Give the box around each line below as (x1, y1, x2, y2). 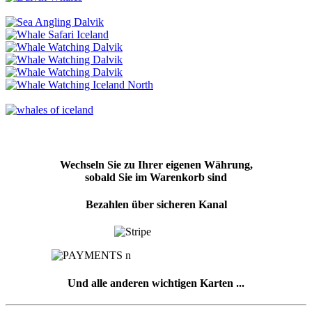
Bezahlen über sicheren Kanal (85, 198, 227, 211)
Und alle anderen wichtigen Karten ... (68, 276, 244, 289)
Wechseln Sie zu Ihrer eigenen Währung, (59, 158, 253, 171)
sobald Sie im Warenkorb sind (85, 171, 227, 183)
